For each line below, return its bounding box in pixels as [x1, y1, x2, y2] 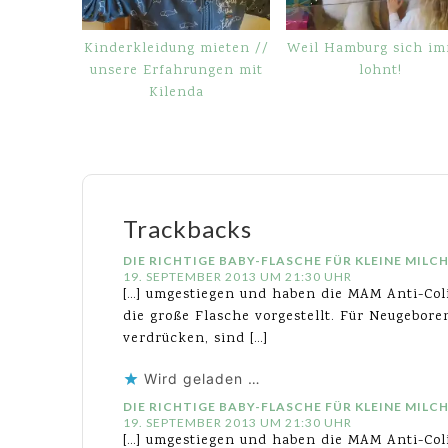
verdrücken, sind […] [123, 328, 268, 349]
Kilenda [148, 82, 204, 103]
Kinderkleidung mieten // [83, 38, 269, 59]
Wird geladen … [144, 369, 261, 387]
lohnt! [358, 60, 402, 81]
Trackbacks [123, 213, 252, 243]
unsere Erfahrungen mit [89, 60, 263, 81]
